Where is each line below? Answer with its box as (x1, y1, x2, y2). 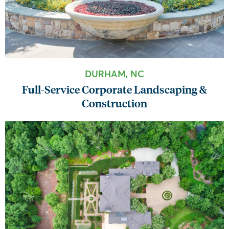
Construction (82, 95, 147, 110)
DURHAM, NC (85, 67, 144, 80)
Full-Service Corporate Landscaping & (22, 81, 207, 96)
